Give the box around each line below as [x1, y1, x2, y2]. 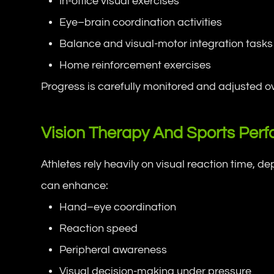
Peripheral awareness [59, 243, 168, 256]
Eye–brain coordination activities [59, 16, 223, 28]
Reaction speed [59, 222, 138, 234]
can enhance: [41, 179, 109, 191]
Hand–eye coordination [59, 201, 177, 213]
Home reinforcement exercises [59, 59, 212, 71]
